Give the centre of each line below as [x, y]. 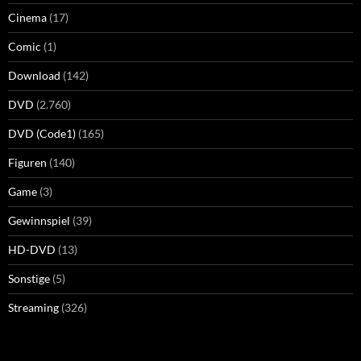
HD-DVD [32, 249]
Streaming [33, 307]
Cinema [27, 17]
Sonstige [29, 278]
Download [34, 75]
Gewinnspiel [39, 220]
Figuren [27, 162]
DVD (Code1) [42, 133]
